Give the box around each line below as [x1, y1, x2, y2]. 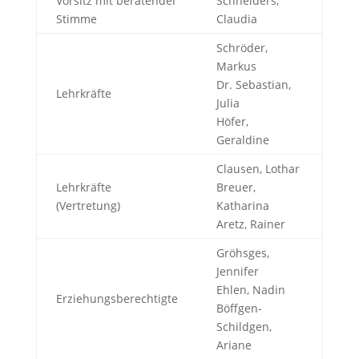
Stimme [55, 10, 97, 26]
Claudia [216, 10, 257, 26]
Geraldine [216, 131, 269, 147]
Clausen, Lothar [216, 160, 300, 176]
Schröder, [216, 39, 268, 55]
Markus [216, 58, 256, 74]
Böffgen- [216, 300, 262, 316]
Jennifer [216, 263, 259, 279]
